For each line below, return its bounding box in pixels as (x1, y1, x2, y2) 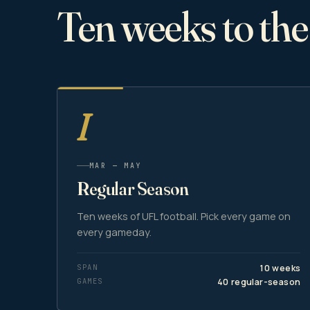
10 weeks (259, 262, 301, 274)
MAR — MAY (89, 161, 142, 170)
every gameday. (77, 225, 152, 239)
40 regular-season (217, 275, 301, 288)
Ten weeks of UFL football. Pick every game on (77, 209, 291, 223)
